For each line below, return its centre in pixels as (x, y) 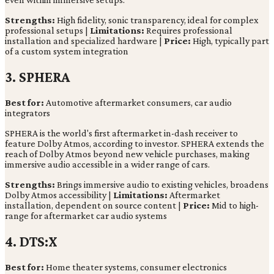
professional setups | (47, 31)
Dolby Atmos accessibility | (59, 195)
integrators (28, 113)
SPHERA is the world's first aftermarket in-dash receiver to (121, 133)
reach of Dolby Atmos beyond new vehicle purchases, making (127, 154)
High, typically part (230, 41)
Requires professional (188, 31)
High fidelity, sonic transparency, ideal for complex (157, 20)
